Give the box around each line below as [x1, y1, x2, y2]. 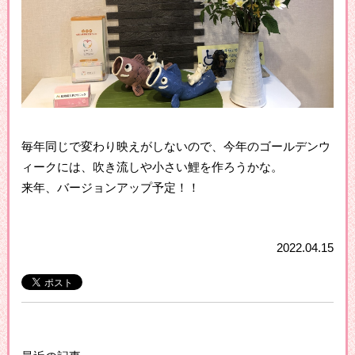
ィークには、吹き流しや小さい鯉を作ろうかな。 [21, 161, 283, 174]
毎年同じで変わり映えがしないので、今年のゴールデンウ [21, 140, 330, 154]
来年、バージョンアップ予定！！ [21, 181, 200, 195]
